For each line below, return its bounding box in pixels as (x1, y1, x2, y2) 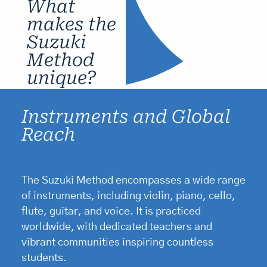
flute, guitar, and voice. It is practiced (21, 206, 201, 217)
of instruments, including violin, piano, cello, (21, 190, 235, 201)
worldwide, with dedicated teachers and (21, 221, 212, 232)
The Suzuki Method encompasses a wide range (21, 175, 246, 186)
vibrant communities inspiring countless (21, 237, 213, 248)
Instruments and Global (21, 106, 230, 128)
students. (21, 252, 67, 263)
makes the (26, 13, 116, 35)
